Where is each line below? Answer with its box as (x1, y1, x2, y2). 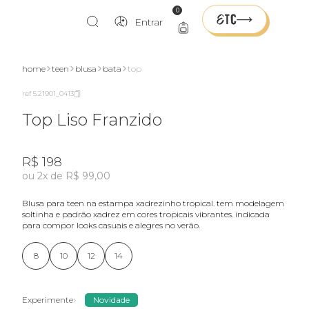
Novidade (93, 295, 130, 305)
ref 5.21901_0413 (22, 89, 74, 98)
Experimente (22, 295, 73, 305)
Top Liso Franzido (22, 110, 162, 130)
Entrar (134, 16, 163, 28)
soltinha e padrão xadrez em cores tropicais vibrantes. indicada (22, 209, 270, 219)
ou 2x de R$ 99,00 (22, 170, 110, 182)
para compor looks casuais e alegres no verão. (22, 220, 200, 230)
